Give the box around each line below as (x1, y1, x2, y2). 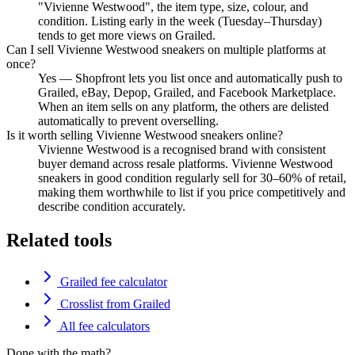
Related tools (6, 230, 112, 250)
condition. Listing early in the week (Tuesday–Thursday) (38, 14, 322, 29)
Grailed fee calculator (57, 274, 167, 288)
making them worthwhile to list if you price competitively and (38, 185, 345, 200)
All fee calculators (57, 319, 150, 333)
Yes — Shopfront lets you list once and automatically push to (38, 71, 342, 86)
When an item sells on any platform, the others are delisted (38, 100, 329, 114)
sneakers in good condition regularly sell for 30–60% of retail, (38, 171, 346, 185)
